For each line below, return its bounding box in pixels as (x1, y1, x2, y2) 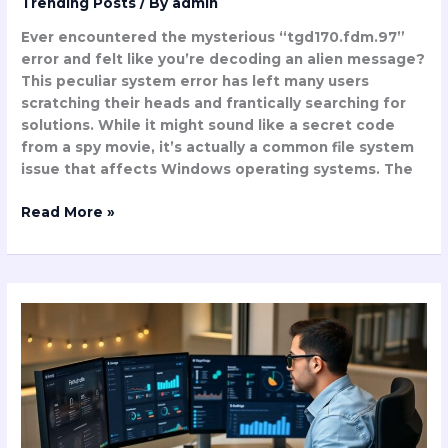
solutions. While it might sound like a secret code (21, 117, 396, 134)
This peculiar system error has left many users (21, 73, 370, 90)
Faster (20, 372, 70, 389)
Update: (20, 328, 82, 345)
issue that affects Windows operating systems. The (21, 161, 414, 178)
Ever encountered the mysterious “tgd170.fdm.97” (21, 29, 406, 46)
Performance (20, 394, 121, 411)
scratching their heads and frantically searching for (21, 95, 407, 112)
